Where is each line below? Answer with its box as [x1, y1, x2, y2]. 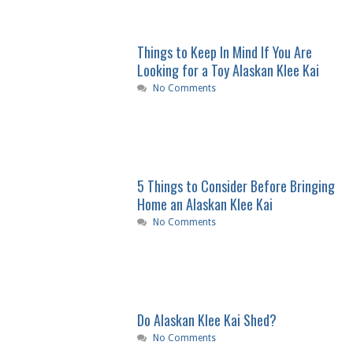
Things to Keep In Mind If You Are [136, 42, 312, 63]
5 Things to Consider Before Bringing [136, 176, 335, 197]
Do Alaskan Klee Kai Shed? [136, 310, 277, 331]
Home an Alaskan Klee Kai [136, 194, 273, 215]
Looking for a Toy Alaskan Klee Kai [136, 60, 319, 81]
